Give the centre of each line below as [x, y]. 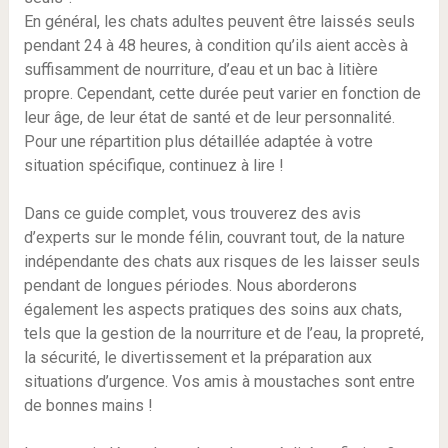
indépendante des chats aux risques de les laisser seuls [221, 262]
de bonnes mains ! [88, 406]
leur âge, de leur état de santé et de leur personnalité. [209, 118]
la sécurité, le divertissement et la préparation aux [197, 358]
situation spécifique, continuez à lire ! [153, 166]
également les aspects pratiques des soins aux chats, [212, 310]
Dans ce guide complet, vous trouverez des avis [192, 214]
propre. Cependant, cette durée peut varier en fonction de [222, 94]
